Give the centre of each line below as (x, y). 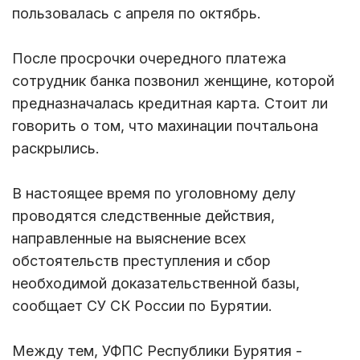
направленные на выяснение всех (129, 238)
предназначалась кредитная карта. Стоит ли (170, 103)
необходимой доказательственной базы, (156, 283)
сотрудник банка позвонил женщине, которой (173, 80)
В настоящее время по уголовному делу (154, 193)
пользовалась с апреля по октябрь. (137, 13)
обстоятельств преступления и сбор (141, 260)
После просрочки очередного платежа (149, 58)
